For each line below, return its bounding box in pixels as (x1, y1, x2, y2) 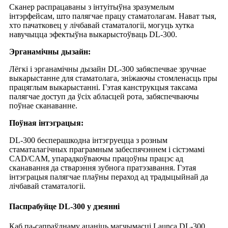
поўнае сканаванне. (9, 101, 77, 110)
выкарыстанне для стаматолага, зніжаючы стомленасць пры (9, 74, 217, 83)
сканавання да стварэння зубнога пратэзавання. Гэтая (9, 163, 196, 173)
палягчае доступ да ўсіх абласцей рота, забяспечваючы (9, 92, 199, 101)
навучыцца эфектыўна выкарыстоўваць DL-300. (9, 30, 177, 39)
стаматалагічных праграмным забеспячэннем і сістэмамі (9, 145, 205, 154)
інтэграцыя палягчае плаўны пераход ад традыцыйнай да (9, 173, 208, 182)
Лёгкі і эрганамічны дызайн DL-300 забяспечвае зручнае (9, 65, 206, 74)
